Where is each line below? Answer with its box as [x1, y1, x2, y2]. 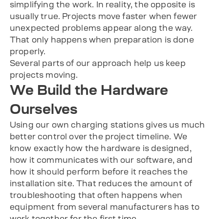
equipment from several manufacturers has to [10, 202, 199, 211]
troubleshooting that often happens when [10, 191, 183, 199]
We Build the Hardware [10, 83, 168, 97]
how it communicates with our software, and [10, 155, 193, 164]
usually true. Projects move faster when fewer [10, 12, 197, 20]
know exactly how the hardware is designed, [10, 144, 192, 152]
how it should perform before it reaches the [10, 167, 188, 175]
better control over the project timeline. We [10, 132, 188, 140]
